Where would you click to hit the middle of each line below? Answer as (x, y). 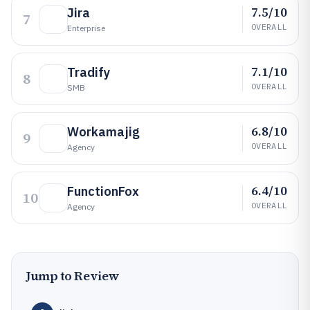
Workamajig (103, 132)
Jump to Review (73, 276)
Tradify (89, 72)
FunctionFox (103, 191)
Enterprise (86, 28)
